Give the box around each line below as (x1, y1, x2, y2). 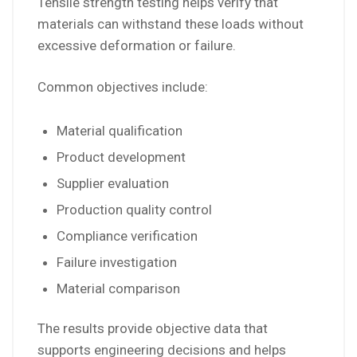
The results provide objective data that (37, 320, 268, 337)
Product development (57, 149, 186, 166)
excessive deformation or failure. (37, 37, 236, 54)
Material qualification (57, 123, 182, 139)
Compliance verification (57, 228, 198, 245)
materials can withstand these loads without (37, 16, 304, 33)
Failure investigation (57, 254, 177, 271)
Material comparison (57, 280, 180, 297)
